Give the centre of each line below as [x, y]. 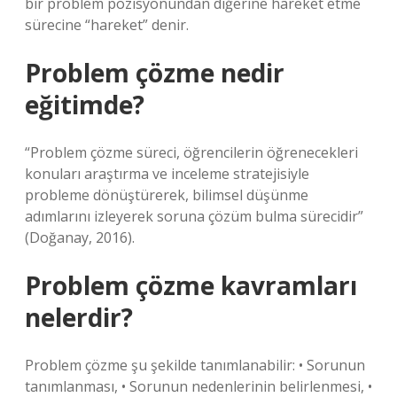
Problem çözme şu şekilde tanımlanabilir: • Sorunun [195, 365]
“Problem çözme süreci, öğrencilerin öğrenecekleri [191, 152]
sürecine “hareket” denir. [107, 25]
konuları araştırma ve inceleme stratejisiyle [167, 174]
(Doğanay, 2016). [80, 237]
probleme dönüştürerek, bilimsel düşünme [167, 195]
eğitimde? [85, 105]
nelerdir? [79, 317]
